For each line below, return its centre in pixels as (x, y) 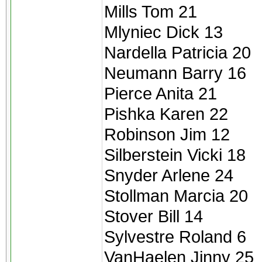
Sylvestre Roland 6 (175, 237)
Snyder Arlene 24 (169, 175)
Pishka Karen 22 (166, 114)
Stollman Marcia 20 (176, 196)
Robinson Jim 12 (167, 134)
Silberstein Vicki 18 (175, 155)
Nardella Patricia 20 (177, 52)
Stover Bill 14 (154, 216)
